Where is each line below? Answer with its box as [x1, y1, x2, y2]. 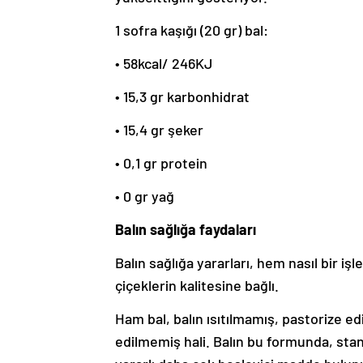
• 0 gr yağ [115, 187, 174, 206]
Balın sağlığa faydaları [115, 220, 256, 239]
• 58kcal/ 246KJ [115, 54, 212, 73]
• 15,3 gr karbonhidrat [115, 88, 250, 106]
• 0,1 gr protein [115, 154, 207, 173]
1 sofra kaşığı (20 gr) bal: [115, 21, 268, 40]
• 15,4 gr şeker [115, 121, 203, 139]
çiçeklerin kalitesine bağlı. [115, 276, 279, 295]
